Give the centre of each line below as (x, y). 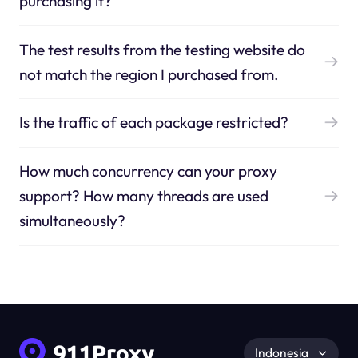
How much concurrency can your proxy (148, 171)
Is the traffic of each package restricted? (153, 123)
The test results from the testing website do (162, 49)
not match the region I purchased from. (149, 74)
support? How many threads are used (143, 196)
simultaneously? (72, 221)
